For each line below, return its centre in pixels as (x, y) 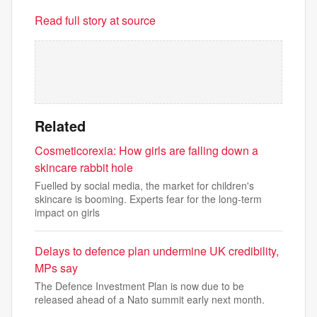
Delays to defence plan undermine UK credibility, (157, 251)
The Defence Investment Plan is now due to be (139, 286)
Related (60, 126)
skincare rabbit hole (84, 167)
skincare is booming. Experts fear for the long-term (148, 199)
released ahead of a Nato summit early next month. (150, 299)
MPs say (56, 268)
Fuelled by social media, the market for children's (144, 185)
